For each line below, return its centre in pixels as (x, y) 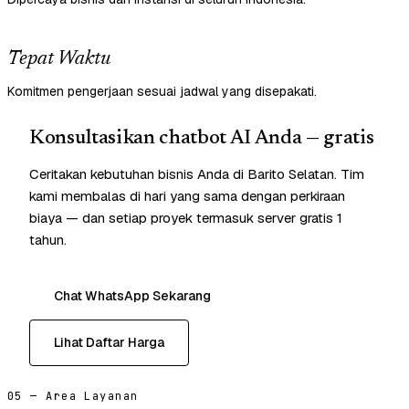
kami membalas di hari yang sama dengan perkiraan (187, 196)
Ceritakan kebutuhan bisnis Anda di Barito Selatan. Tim (197, 174)
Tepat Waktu (59, 60)
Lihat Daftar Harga (109, 343)
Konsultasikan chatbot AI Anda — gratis (202, 139)
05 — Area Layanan (73, 397)
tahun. (48, 240)
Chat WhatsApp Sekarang (132, 296)
